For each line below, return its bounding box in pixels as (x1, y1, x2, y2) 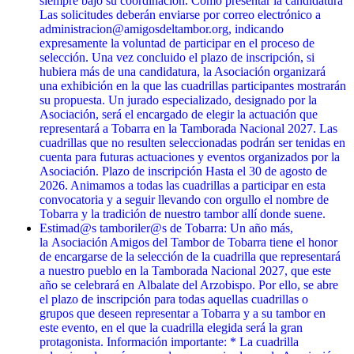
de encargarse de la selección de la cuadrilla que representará (40, 250, 341, 264)
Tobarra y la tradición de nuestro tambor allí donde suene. (40, 207, 326, 221)
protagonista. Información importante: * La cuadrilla (40, 335, 299, 349)
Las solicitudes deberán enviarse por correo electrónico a (40, 8, 321, 22)
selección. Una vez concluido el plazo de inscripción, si (40, 51, 314, 65)
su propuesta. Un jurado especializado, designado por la (40, 93, 317, 107)
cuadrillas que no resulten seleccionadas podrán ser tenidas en (40, 136, 345, 150)
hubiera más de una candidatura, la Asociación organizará (40, 65, 326, 79)
